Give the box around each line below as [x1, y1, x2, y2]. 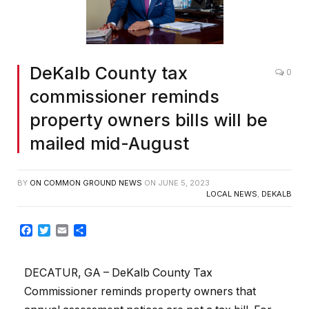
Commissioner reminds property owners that [24, 285, 256, 299]
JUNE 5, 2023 [158, 177, 210, 188]
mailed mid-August [30, 132, 189, 154]
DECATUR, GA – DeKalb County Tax [24, 266, 212, 280]
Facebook [32, 223, 85, 237]
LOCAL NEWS [206, 188, 257, 199]
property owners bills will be [30, 109, 268, 130]
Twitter [50, 223, 86, 237]
